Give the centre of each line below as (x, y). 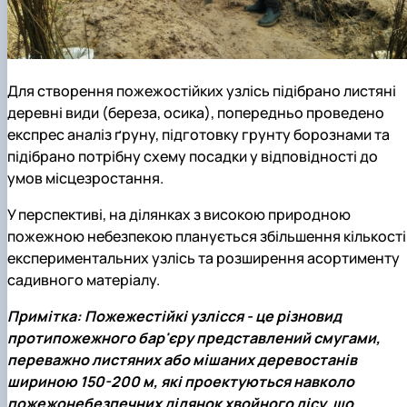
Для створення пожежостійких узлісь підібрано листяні (202, 90)
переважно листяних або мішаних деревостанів (182, 360)
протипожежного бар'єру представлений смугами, (194, 338)
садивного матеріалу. (84, 279)
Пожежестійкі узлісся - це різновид (213, 317)
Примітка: (45, 317)
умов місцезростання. (85, 178)
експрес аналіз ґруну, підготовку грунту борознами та (199, 134)
